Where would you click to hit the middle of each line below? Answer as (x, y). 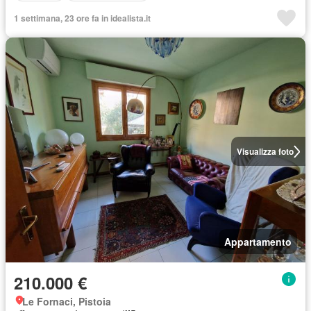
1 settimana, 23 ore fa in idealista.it (82, 18)
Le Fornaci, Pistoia (67, 301)
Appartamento (258, 242)
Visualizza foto (265, 151)
